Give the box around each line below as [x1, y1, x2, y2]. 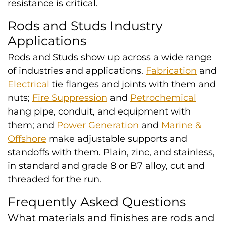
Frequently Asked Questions [8, 194, 186, 209]
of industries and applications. [8, 65, 146, 76]
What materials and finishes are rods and [8, 212, 215, 224]
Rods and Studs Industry [8, 18, 163, 33]
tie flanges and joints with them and [49, 79, 216, 90]
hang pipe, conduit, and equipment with [8, 106, 191, 117]
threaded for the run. [8, 174, 101, 185]
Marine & [161, 120, 201, 131]
